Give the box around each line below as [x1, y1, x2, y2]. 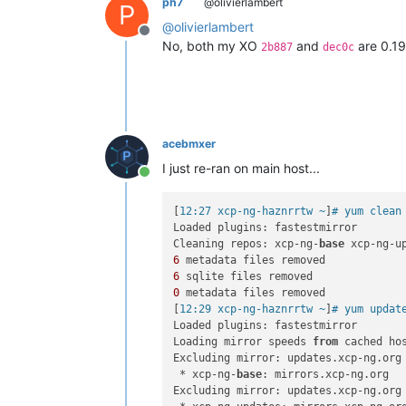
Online [143, 171, 186, 190]
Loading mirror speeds [173, 334, 314, 348]
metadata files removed [179, 285, 326, 299]
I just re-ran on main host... [162, 159, 320, 176]
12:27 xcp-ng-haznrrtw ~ [179, 204, 326, 217]
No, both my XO [162, 37, 261, 53]
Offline [143, 30, 188, 49]
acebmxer [162, 136, 216, 150]
